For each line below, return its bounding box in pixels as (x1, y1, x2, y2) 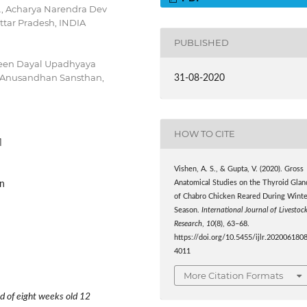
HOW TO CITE (174, 128, 236, 140)
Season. (174, 206, 202, 214)
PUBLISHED (174, 37, 230, 49)
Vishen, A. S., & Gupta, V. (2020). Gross (174, 165, 304, 173)
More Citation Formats (184, 270, 284, 282)
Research (174, 220, 203, 228)
